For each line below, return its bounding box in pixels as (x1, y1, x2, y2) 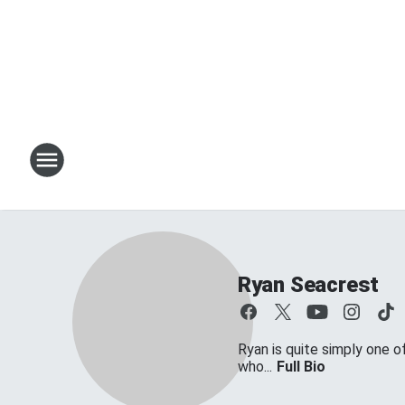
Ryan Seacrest (237, 272, 380, 297)
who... (237, 358, 272, 375)
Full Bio (276, 358, 325, 375)
